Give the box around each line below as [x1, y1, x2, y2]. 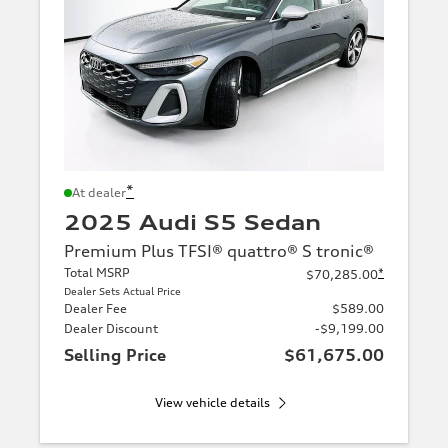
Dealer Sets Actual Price [64, 285, 181, 298]
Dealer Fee [64, 301, 127, 317]
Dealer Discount [64, 321, 158, 337]
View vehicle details [154, 395, 270, 411]
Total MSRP [64, 265, 130, 281]
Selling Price [64, 345, 166, 366]
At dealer [72, 185, 126, 201]
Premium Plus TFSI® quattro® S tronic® [64, 241, 374, 262]
